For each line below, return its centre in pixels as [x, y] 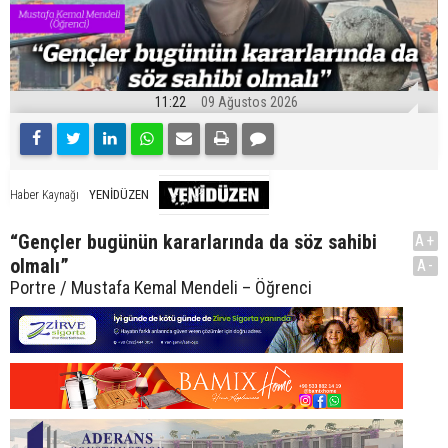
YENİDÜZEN [119, 195]
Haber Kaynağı [44, 195]
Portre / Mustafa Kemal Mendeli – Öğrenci [161, 287]
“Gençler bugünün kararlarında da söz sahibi [193, 241]
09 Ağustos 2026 [249, 101]
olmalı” [39, 265]
